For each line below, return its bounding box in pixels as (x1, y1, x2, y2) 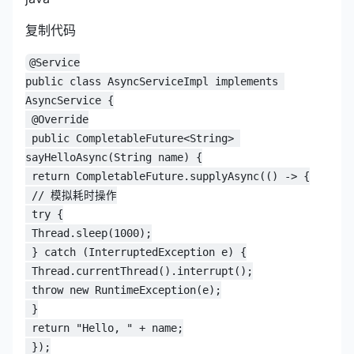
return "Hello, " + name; (32, 322, 183, 334)
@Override (32, 113, 88, 126)
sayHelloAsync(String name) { (25, 151, 202, 164)
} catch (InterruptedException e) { (32, 246, 247, 258)
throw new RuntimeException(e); (32, 284, 221, 296)
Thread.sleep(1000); (32, 227, 152, 239)
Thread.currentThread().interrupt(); (32, 265, 253, 277)
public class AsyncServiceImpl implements (25, 75, 284, 88)
